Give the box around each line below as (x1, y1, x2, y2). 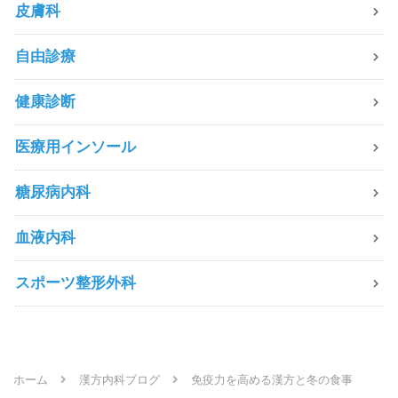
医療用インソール (15, 139, 137, 155)
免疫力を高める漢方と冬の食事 (191, 372, 353, 386)
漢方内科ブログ (79, 372, 160, 386)
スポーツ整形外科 (15, 275, 137, 291)
